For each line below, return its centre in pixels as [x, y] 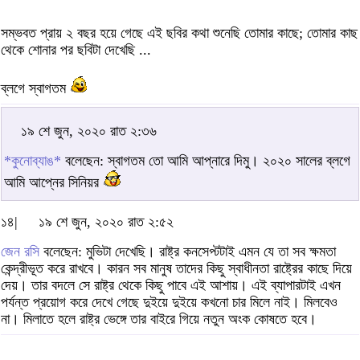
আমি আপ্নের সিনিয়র [53, 182]
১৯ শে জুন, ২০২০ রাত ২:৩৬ [89, 131]
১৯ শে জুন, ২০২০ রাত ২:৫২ [106, 221]
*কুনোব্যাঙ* [33, 160]
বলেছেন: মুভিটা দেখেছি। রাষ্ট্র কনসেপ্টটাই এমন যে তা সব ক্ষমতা [188, 251]
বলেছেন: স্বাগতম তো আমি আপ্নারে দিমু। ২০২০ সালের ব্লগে [206, 160]
